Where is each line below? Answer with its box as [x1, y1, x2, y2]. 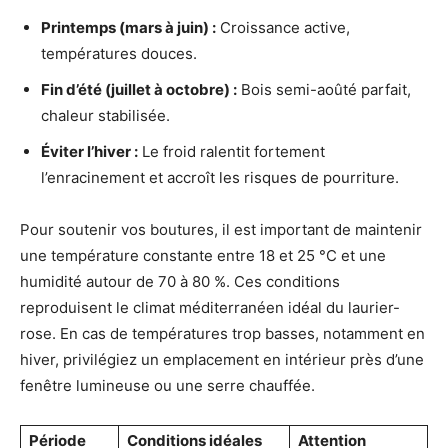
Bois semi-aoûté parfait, [237, 80, 411, 100]
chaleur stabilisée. [41, 106, 170, 126]
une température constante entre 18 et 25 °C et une [20, 246, 386, 266]
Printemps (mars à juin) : [41, 18, 216, 38]
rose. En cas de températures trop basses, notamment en [20, 324, 425, 344]
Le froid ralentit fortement [138, 142, 325, 162]
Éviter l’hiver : [41, 142, 138, 162]
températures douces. [41, 44, 197, 64]
